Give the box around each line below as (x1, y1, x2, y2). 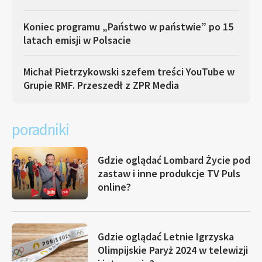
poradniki (12, 119, 69, 139)
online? (98, 180, 131, 194)
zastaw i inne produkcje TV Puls (98, 166, 240, 180)
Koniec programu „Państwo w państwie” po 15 (23, 20, 233, 33)
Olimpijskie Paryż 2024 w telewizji (98, 243, 248, 257)
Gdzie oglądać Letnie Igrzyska (98, 229, 234, 243)
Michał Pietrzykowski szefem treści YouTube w (23, 65, 235, 78)
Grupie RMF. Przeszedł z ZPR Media (23, 78, 179, 92)
